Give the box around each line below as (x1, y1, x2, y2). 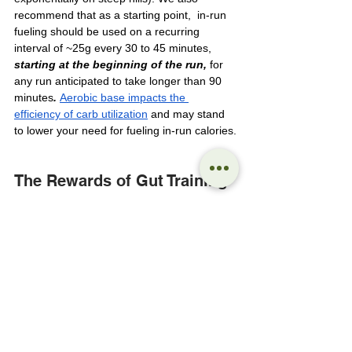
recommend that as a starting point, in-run (14, 9, 229, 22)
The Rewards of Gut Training (14, 171, 227, 191)
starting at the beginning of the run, (14, 58, 210, 71)
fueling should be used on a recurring (14, 25, 203, 38)
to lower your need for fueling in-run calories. (14, 124, 236, 137)
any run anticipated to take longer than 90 (14, 75, 225, 88)
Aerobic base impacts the (60, 91, 189, 104)
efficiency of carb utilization (14, 108, 148, 121)
